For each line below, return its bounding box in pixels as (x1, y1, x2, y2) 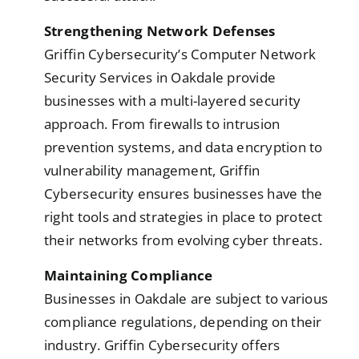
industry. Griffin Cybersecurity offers (43, 336, 280, 355)
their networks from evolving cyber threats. (43, 231, 322, 250)
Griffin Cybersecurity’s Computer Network (43, 45, 317, 64)
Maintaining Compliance (43, 266, 213, 285)
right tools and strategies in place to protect (43, 208, 323, 227)
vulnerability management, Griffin (43, 161, 260, 180)
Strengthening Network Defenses (43, 22, 276, 41)
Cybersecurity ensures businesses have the (43, 184, 323, 204)
